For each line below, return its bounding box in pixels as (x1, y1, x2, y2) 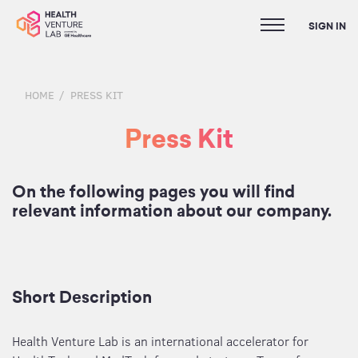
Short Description (12, 288, 152, 308)
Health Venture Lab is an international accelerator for (12, 332, 308, 349)
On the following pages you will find (12, 182, 295, 202)
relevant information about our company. (12, 201, 332, 221)
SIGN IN (308, 20, 346, 33)
